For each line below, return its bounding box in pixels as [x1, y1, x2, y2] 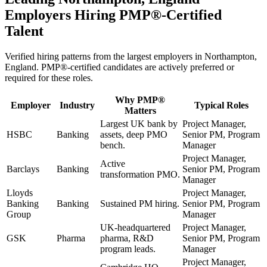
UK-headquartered [100, 222, 170, 232]
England [5, 61, 36, 72]
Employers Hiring [5, 7, 119, 23]
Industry [60, 100, 95, 110]
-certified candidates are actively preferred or [67, 61, 234, 72]
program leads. [100, 243, 156, 254]
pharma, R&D [100, 232, 154, 243]
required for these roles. [5, 72, 93, 83]
